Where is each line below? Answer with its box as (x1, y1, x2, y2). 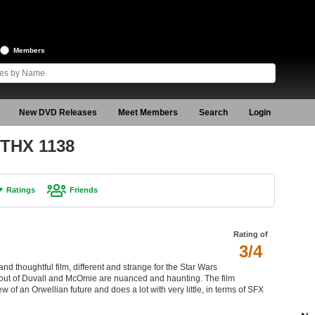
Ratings (6, 186, 35, 194)
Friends (69, 186, 98, 194)
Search (198, 108, 228, 117)
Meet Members (117, 108, 178, 117)
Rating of (233, 229, 269, 238)
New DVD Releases (18, 108, 97, 117)
